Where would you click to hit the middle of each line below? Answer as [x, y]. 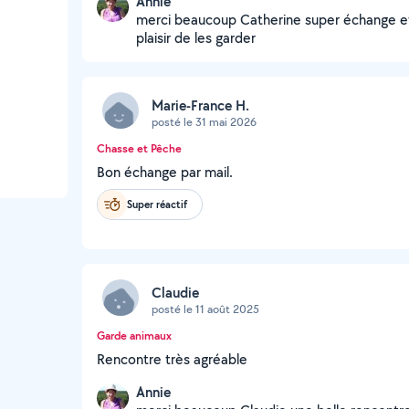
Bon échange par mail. [165, 172]
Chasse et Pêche [139, 148]
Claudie [175, 292]
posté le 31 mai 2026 [204, 121]
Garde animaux [134, 336]
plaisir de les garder [196, 38]
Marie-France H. [200, 105]
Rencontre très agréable [172, 359]
